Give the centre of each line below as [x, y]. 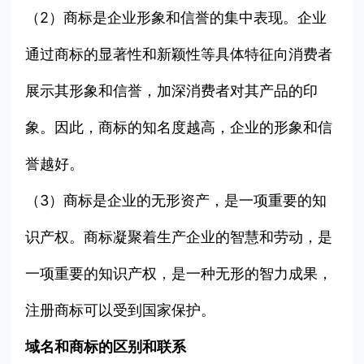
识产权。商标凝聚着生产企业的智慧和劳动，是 [179, 237]
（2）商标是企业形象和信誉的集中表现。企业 [176, 18]
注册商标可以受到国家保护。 [121, 310]
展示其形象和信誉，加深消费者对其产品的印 [172, 91]
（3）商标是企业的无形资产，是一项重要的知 [176, 201]
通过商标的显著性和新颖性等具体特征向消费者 [179, 54]
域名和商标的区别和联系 [106, 347]
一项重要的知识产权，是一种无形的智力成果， [179, 274]
